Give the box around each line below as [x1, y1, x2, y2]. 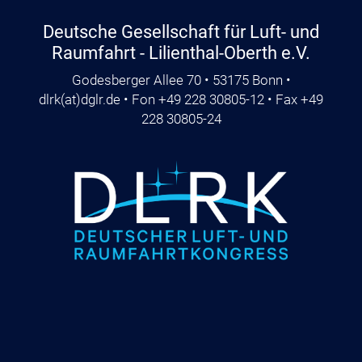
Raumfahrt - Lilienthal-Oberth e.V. [52, 43, 310, 64]
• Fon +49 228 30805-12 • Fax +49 [120, 91, 323, 108]
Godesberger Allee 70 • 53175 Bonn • [71, 72, 291, 89]
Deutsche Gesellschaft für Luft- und [43, 22, 319, 43]
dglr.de [81, 91, 120, 108]
